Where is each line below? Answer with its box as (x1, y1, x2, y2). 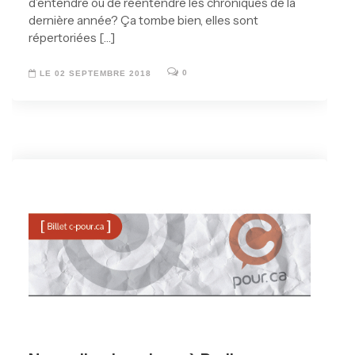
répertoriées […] (29, 30, 115, 46)
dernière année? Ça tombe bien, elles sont (29, 13, 258, 29)
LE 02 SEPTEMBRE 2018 (36, 69, 151, 78)
